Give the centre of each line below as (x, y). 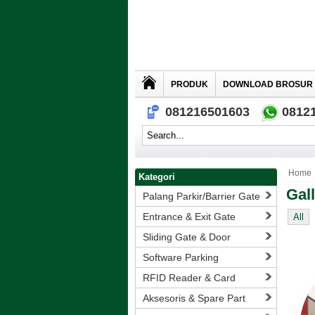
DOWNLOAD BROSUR (268, 84)
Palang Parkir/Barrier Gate (201, 196)
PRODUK (189, 84)
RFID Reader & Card (189, 278)
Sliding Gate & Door (187, 237)
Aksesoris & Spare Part (194, 298)
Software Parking (181, 257)
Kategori (157, 177)
